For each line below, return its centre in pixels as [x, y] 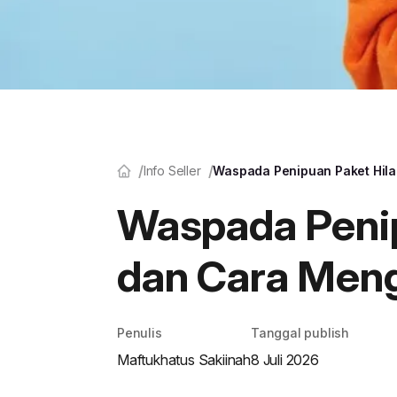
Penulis [140, 332]
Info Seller [172, 171]
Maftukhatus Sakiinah [184, 359]
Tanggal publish [300, 332]
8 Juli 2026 [285, 359]
